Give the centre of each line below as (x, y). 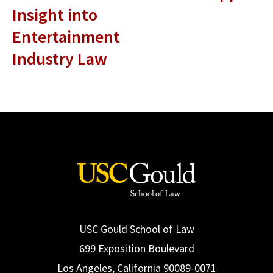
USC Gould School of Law (136, 229)
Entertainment (66, 36)
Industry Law (60, 58)
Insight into (55, 14)
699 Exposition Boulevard (136, 248)
